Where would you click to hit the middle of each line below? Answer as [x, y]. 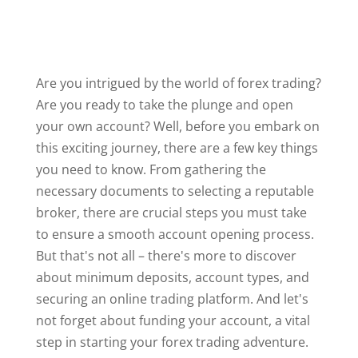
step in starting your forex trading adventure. [172, 342]
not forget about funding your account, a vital [173, 321]
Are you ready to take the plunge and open [164, 105]
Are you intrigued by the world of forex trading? [178, 84]
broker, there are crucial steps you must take [171, 213]
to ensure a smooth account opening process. [175, 235]
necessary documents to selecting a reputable [175, 191]
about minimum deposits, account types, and [172, 278]
